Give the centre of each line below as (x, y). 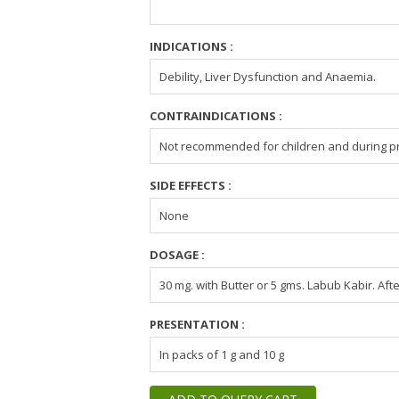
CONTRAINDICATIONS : (216, 115)
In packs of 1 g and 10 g (222, 354)
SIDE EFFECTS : (191, 185)
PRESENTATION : (198, 324)
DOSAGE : (178, 254)
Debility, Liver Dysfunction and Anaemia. (268, 76)
